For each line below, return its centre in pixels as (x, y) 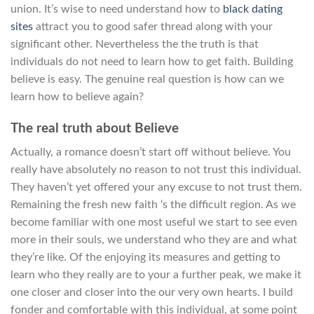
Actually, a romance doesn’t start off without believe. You (151, 152)
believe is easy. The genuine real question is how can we (147, 79)
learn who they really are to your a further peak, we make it (156, 275)
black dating (253, 9)
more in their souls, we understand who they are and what (154, 240)
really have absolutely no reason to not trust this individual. (156, 170)
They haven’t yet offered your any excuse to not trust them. (156, 187)
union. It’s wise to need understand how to (117, 9)
